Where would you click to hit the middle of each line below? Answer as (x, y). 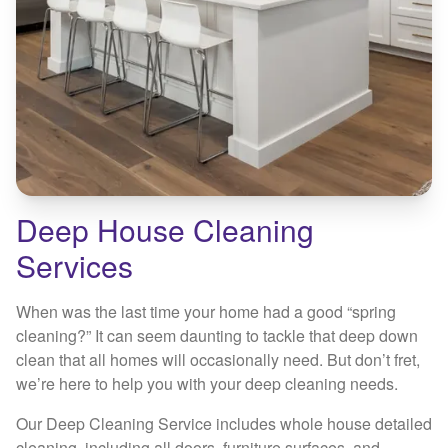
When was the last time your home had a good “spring (206, 312)
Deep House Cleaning (165, 230)
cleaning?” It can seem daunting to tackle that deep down (217, 336)
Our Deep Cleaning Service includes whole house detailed (224, 424)
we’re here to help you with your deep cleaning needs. (207, 384)
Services (74, 266)
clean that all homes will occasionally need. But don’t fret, (218, 360)
